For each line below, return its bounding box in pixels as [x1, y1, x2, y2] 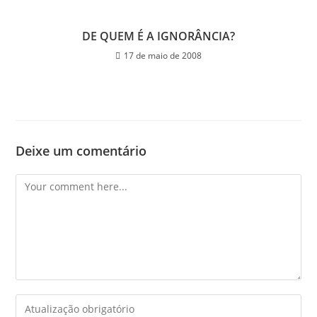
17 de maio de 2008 [124, 50, 202, 62]
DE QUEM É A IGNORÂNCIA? [82, 28, 235, 44]
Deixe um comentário [16, 142, 147, 159]
